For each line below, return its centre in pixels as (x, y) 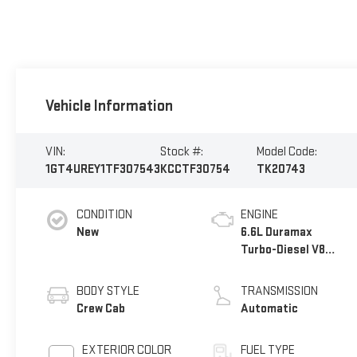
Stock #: (181, 151)
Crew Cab (100, 308)
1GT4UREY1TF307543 (102, 169)
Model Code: (287, 151)
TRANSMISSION (280, 291)
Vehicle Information (109, 106)
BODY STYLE (108, 291)
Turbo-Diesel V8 (283, 249)
